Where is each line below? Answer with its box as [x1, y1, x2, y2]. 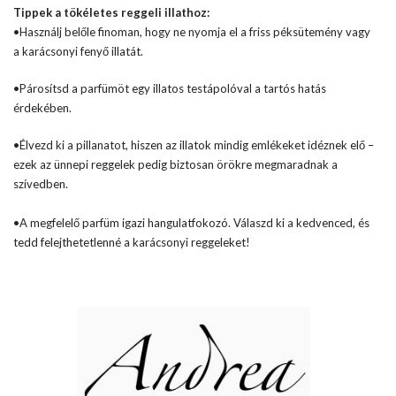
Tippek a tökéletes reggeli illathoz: [13, 5, 209, 19]
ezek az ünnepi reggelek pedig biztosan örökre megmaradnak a [13, 157, 338, 171]
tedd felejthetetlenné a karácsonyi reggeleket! [13, 235, 250, 249]
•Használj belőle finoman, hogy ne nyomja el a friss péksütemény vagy [13, 25, 370, 39]
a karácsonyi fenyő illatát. [13, 44, 143, 58]
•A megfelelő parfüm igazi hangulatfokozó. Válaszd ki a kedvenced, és [13, 216, 369, 230]
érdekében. [13, 101, 72, 115]
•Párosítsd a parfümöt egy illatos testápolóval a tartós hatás [13, 81, 326, 95]
